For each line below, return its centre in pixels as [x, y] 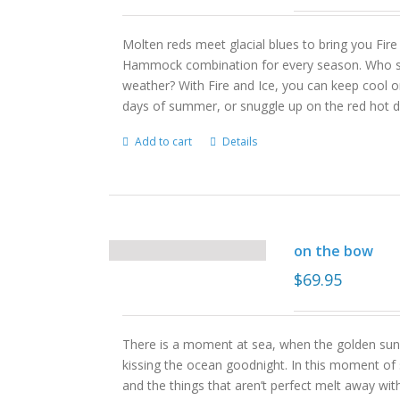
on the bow [334, 251]
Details [240, 142]
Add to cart [164, 142]
